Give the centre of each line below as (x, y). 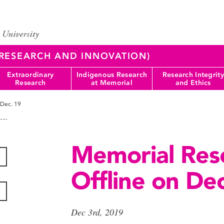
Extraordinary (30, 74)
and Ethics (193, 82)
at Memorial (111, 82)
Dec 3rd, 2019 (97, 212)
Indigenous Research (112, 74)
